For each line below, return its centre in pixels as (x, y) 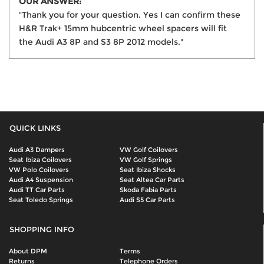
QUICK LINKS (35, 128)
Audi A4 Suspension (41, 179)
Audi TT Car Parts (37, 189)
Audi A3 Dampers (37, 149)
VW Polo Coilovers (39, 169)
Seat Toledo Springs (41, 199)
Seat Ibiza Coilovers (40, 159)
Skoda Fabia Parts (148, 189)
